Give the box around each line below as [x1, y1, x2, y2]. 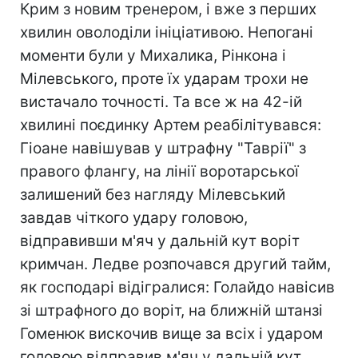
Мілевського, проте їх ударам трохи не [20, 70, 308, 88]
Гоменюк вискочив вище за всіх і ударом [20, 324, 323, 343]
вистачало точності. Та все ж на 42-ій [20, 93, 302, 111]
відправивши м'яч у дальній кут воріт [20, 232, 300, 250]
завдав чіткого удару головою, [20, 209, 248, 227]
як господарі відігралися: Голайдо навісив [20, 278, 335, 296]
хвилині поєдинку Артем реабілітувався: [20, 116, 321, 134]
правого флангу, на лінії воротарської [20, 162, 299, 181]
